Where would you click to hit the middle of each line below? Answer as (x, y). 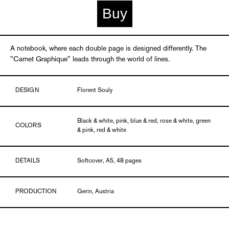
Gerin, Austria (96, 192)
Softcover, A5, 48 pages (110, 161)
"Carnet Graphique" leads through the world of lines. (90, 59)
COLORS (28, 126)
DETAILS (28, 161)
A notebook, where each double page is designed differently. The (108, 49)
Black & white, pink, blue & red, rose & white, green (144, 121)
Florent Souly (95, 90)
